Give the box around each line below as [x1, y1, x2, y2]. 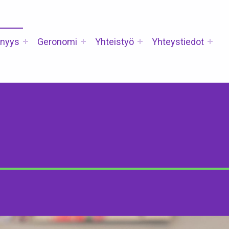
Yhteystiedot [152, 36, 204, 48]
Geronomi [37, 36, 78, 48]
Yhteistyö [95, 36, 134, 48]
